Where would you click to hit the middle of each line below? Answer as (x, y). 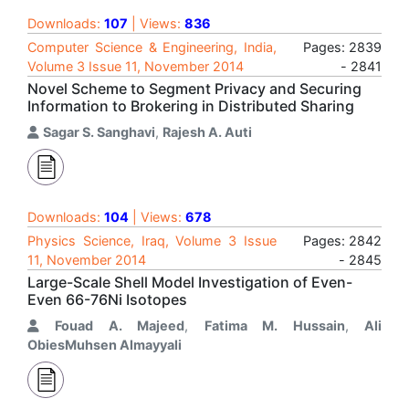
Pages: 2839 (342, 47)
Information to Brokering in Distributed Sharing (191, 106)
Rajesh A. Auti (207, 132)
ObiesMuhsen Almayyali (105, 345)
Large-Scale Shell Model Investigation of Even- (190, 282)
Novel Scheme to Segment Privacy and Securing (194, 89)
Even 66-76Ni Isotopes (107, 299)
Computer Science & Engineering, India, (152, 47)
